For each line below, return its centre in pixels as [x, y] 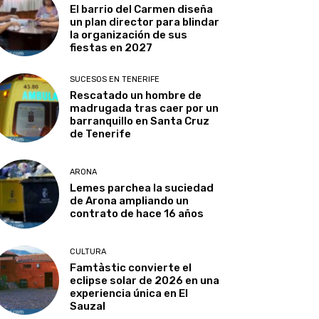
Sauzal [88, 307]
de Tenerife [101, 134]
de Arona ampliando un [130, 201]
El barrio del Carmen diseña [142, 9]
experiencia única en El [129, 294]
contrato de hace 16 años [137, 214]
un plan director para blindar [145, 22]
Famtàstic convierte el [131, 268]
